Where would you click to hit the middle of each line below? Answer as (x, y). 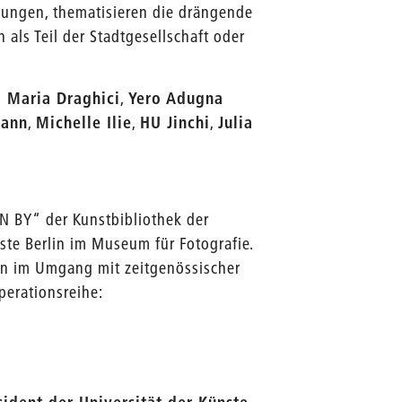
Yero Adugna (176, 98)
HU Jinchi (175, 122)
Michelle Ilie (84, 122)
